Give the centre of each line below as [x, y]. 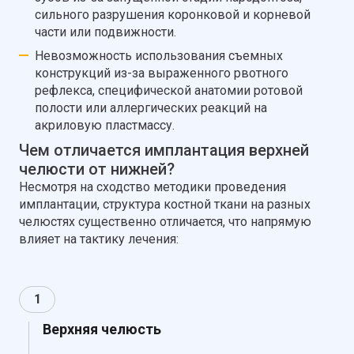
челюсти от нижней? [97, 169]
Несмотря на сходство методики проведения [153, 187]
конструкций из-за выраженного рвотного [162, 73]
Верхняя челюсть [102, 330]
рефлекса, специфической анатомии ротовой [169, 91]
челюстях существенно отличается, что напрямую [165, 222]
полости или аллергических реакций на [151, 108]
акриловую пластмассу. [105, 126]
